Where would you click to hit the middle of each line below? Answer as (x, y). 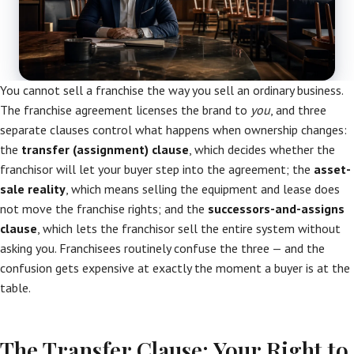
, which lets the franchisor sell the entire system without (189, 228)
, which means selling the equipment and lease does (203, 189)
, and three (298, 110)
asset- (332, 169)
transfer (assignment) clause (105, 149)
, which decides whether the (262, 149)
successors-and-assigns (276, 209)
